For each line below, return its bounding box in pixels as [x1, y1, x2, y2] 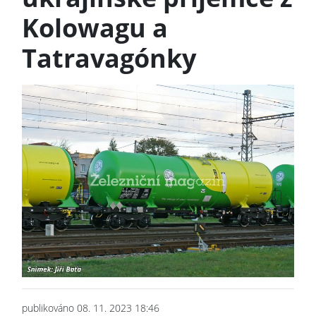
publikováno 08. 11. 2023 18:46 [22, 300, 159, 315]
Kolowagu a [22, 10, 168, 45]
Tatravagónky [22, 40, 196, 75]
